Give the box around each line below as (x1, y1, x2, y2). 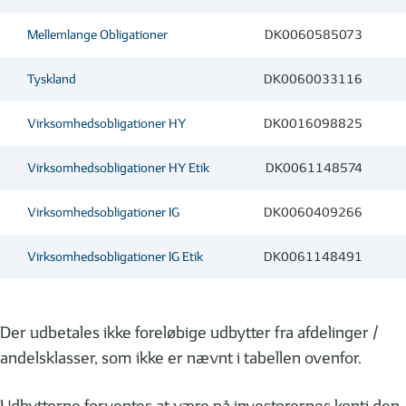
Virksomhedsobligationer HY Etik (27, 159, 209, 176)
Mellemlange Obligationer (27, 26, 168, 43)
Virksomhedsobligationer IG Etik (27, 248, 203, 265)
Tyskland (27, 71, 76, 87)
